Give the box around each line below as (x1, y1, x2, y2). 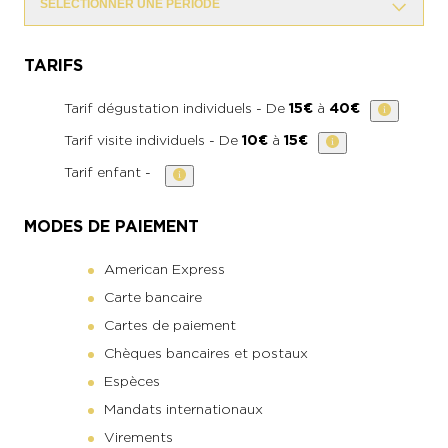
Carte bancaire (104, 288, 202, 305)
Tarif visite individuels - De (64, 132, 242, 149)
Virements (104, 428, 173, 445)
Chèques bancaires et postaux (104, 344, 308, 361)
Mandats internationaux (104, 400, 263, 417)
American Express (104, 260, 225, 277)
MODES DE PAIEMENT (24, 216, 199, 236)
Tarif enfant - (64, 164, 155, 181)
